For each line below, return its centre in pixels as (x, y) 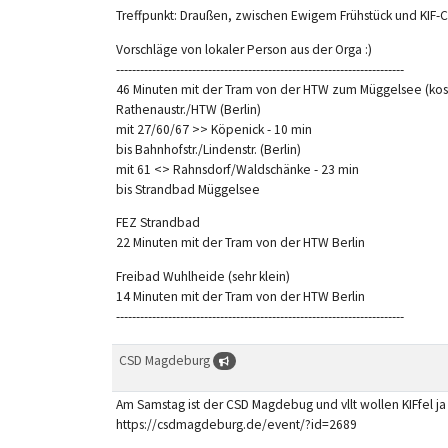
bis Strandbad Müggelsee (187, 189)
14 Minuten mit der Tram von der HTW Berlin (240, 296)
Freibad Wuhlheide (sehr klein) (202, 276)
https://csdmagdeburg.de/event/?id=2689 (236, 424)
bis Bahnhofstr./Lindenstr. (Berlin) (208, 149)
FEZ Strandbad (157, 223)
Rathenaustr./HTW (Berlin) (188, 109)
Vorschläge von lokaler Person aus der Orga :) (243, 49)
